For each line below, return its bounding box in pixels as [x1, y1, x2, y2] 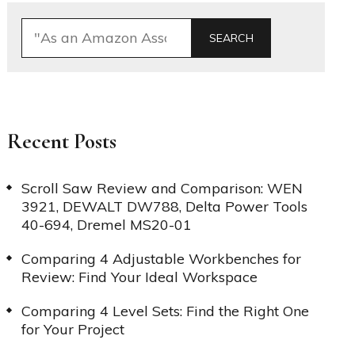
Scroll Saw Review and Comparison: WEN [21, 178, 303, 197]
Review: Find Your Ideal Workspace [21, 267, 258, 286]
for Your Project [21, 319, 124, 338]
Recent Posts [6, 128, 116, 155]
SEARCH [208, 30, 254, 45]
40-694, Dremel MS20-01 [21, 215, 192, 234]
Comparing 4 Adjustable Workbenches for [21, 249, 301, 268]
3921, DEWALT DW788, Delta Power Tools [21, 197, 307, 216]
